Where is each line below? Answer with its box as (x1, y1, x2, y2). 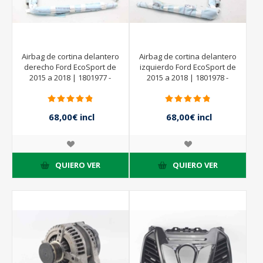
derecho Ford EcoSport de (24, 61, 117, 72)
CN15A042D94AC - (39, 82, 102, 93)
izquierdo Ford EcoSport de (139, 61, 236, 72)
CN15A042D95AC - (156, 82, 219, 93)
